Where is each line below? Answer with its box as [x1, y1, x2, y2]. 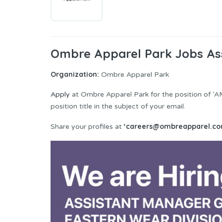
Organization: [51, 70, 99, 79]
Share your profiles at [51, 122, 124, 131]
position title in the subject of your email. [51, 102, 185, 111]
